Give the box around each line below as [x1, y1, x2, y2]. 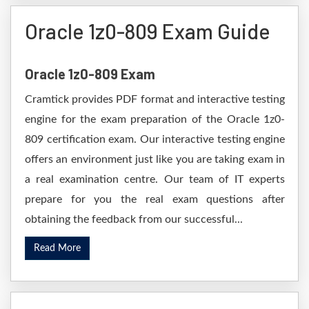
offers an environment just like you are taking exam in [25, 154, 285, 165]
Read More [34, 243, 81, 253]
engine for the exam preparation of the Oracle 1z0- [25, 114, 285, 125]
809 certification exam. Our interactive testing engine [25, 134, 285, 145]
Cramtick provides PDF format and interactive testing [25, 94, 285, 105]
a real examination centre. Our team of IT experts [25, 174, 285, 185]
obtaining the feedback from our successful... [25, 214, 243, 225]
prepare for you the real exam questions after [25, 194, 285, 205]
